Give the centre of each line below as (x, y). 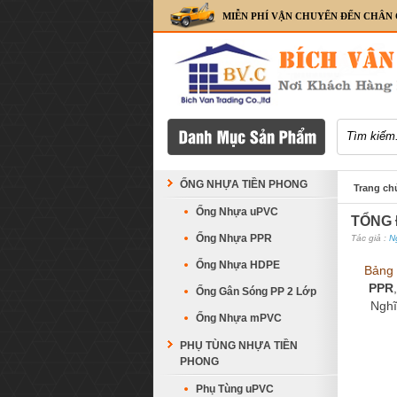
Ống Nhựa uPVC (237, 212)
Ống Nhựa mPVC (239, 318)
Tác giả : (370, 238)
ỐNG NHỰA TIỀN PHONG (244, 184)
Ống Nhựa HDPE (238, 265)
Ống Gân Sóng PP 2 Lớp (256, 292)
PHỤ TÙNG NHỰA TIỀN (239, 346)
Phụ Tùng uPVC (235, 389)
